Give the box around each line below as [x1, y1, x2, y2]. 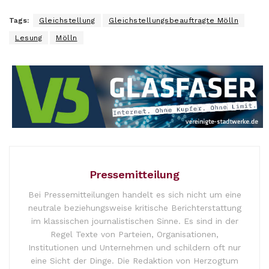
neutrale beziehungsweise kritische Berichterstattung [28, 203, 241, 213]
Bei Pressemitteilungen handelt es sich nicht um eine [28, 190, 241, 200]
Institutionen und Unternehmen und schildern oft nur [28, 243, 241, 253]
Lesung [15, 33, 42, 42]
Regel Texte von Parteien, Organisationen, [50, 229, 219, 240]
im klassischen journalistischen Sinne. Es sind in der [31, 216, 238, 226]
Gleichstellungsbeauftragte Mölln [109, 16, 238, 25]
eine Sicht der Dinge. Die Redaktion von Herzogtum [31, 256, 238, 266]
